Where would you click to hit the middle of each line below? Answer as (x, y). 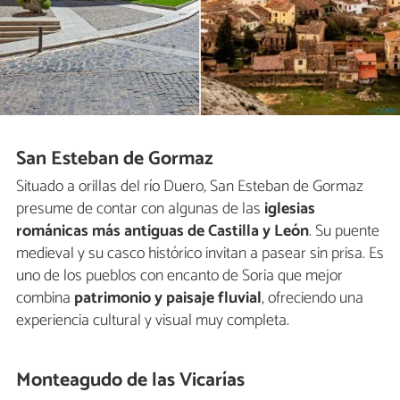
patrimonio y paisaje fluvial (166, 298)
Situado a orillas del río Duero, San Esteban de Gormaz (190, 186)
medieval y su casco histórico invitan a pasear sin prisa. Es (200, 253)
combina (43, 298)
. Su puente (344, 231)
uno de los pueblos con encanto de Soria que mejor (179, 275)
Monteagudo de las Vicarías (131, 380)
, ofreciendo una (312, 298)
